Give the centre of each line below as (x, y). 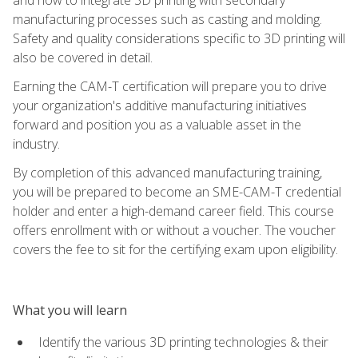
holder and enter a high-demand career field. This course (173, 211)
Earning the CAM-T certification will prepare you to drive (170, 86)
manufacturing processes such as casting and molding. (167, 19)
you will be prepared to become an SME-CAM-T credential (177, 191)
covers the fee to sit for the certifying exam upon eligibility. (175, 249)
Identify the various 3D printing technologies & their (183, 342)
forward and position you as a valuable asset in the (157, 124)
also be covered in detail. (83, 57)
